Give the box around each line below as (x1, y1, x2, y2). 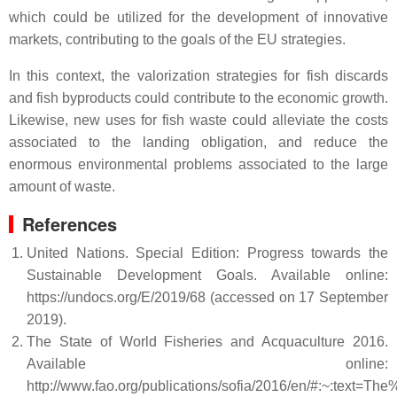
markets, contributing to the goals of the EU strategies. (9, 32, 346, 47)
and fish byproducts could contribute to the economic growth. (9, 90, 388, 105)
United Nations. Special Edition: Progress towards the (27, 245, 388, 261)
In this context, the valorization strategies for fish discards (9, 68, 388, 83)
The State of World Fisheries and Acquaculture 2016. (27, 334, 388, 349)
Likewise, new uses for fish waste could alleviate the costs (9, 113, 388, 128)
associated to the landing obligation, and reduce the (9, 135, 388, 150)
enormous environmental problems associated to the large (9, 157, 388, 172)
